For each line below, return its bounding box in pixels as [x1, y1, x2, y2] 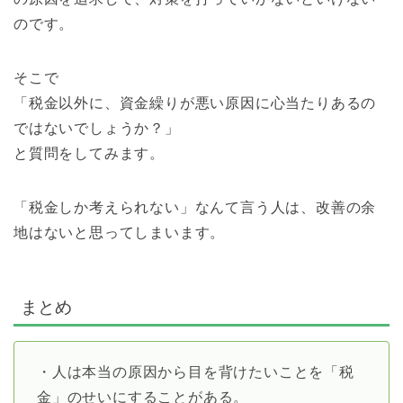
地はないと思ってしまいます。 [13, 225, 226, 241]
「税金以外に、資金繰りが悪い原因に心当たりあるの [13, 95, 377, 112]
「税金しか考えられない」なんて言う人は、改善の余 [13, 200, 377, 216]
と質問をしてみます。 [13, 146, 165, 162]
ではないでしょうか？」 [13, 121, 180, 137]
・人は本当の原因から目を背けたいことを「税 [37, 363, 354, 380]
